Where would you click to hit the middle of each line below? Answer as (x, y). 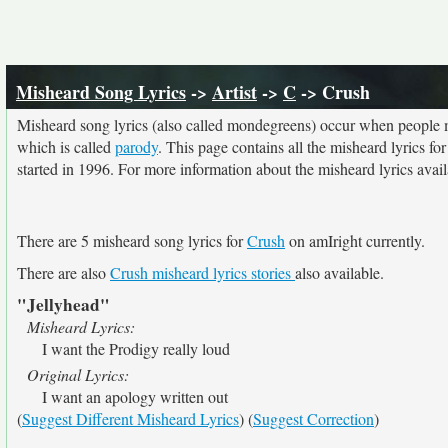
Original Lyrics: (78, 374)
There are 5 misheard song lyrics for (132, 240)
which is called (66, 146)
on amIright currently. (355, 240)
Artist (234, 92)
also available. (339, 272)
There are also (63, 272)
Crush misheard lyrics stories (202, 272)
